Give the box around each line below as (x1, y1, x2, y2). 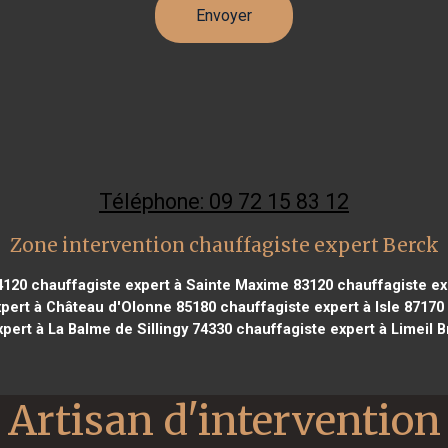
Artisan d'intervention (7, 394, 441, 446)
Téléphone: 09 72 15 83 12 (99, 188, 349, 214)
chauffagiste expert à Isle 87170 (215, 297, 444, 316)
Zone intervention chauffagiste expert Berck (9, 233, 439, 257)
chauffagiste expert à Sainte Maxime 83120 (27, 275, 333, 294)
